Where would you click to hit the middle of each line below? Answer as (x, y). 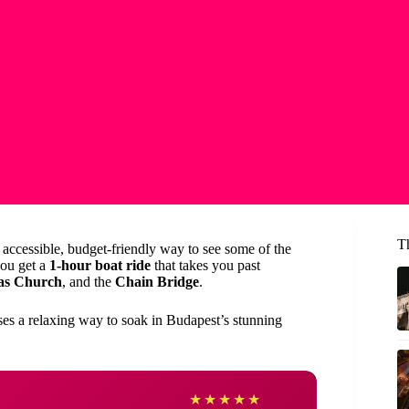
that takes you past (205, 265)
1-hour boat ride (100, 265)
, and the (89, 282)
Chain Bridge (157, 282)
